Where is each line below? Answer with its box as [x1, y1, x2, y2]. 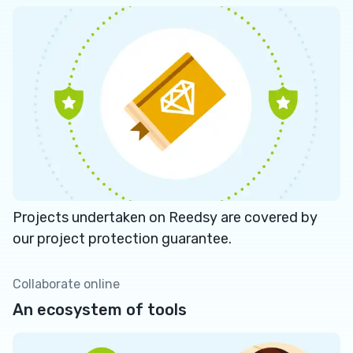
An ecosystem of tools [13, 299, 187, 319]
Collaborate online [13, 276, 120, 292]
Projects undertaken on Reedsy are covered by [13, 208, 318, 226]
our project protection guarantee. [13, 229, 232, 247]
